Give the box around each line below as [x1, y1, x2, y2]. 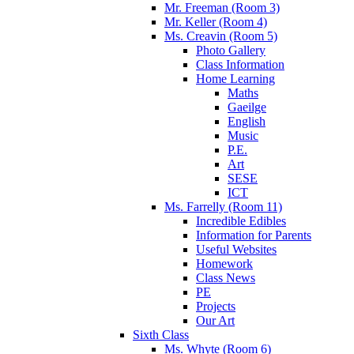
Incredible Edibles [196, 213, 286, 228]
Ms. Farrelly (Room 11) [164, 199, 282, 213]
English [228, 114, 265, 128]
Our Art [196, 313, 235, 327]
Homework [196, 256, 253, 270]
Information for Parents [196, 228, 311, 242]
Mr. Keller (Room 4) [164, 14, 267, 28]
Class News [196, 270, 255, 284]
